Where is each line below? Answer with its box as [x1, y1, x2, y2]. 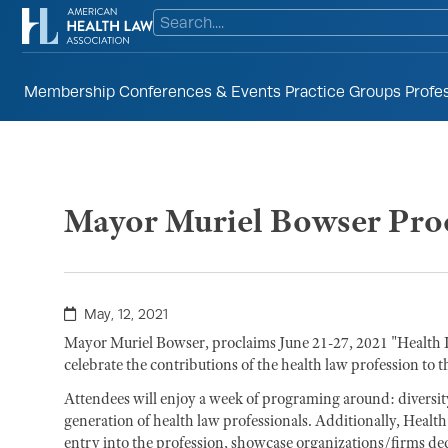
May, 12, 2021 [84, 306, 168, 322]
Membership [24, 81, 115, 101]
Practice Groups [285, 81, 401, 101]
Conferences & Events [119, 81, 281, 101]
